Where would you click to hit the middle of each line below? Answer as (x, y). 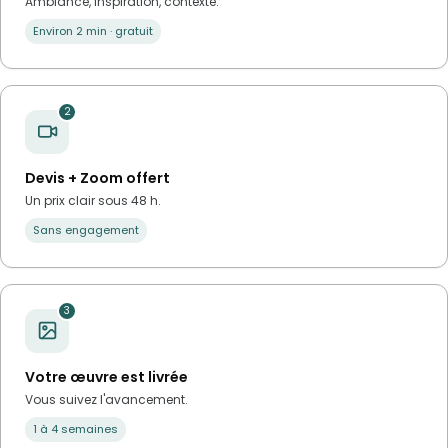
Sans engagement (86, 229)
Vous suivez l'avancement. (106, 399)
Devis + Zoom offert (97, 177)
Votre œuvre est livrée (106, 376)
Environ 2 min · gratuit (93, 30)
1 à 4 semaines (75, 428)
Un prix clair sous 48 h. (93, 200)
